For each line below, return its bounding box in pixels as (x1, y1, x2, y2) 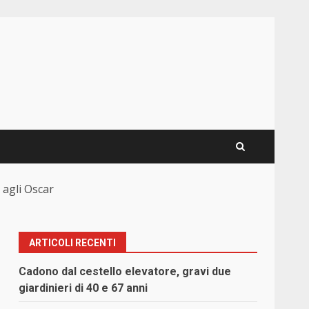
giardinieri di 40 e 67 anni (19, 281, 148, 295)
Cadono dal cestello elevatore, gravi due (19, 265, 232, 279)
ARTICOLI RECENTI (29, 237, 117, 249)
